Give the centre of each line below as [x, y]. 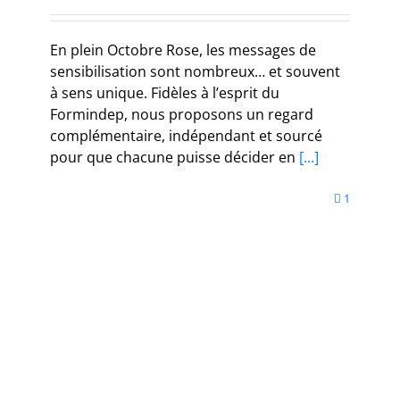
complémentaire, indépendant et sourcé [186, 135]
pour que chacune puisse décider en [173, 157]
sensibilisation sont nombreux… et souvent [195, 71]
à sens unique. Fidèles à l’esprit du [165, 92]
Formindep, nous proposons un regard [182, 114]
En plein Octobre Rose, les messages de [183, 50]
